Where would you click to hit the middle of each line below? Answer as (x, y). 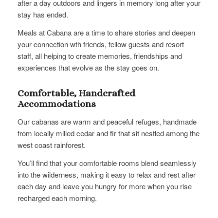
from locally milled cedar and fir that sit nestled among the (108, 133)
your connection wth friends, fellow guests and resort (100, 44)
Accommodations (56, 104)
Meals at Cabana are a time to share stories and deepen (106, 33)
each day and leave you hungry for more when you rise (104, 186)
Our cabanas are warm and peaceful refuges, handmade (107, 121)
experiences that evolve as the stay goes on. (88, 68)
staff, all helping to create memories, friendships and (100, 56)
